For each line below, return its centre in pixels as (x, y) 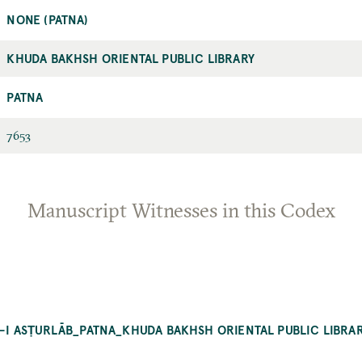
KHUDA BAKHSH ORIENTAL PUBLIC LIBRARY (130, 58)
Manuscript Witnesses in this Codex (181, 210)
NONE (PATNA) (48, 19)
